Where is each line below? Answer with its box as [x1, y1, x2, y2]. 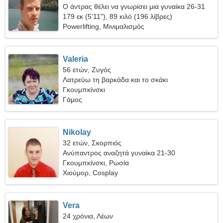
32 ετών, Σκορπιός [63, 139, 122, 147]
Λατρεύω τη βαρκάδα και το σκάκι [63, 76, 168, 84]
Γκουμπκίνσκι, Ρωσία [63, 159, 129, 167]
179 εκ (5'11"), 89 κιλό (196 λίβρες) [63, 12, 173, 20]
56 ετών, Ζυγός [63, 66, 111, 74]
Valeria [63, 55, 89, 63]
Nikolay [63, 128, 92, 136]
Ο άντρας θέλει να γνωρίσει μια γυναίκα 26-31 [63, 2, 206, 10]
